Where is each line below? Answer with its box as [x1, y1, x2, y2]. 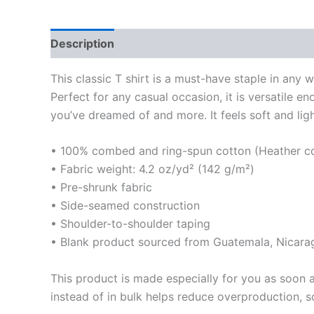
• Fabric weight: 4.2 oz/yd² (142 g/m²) [50, 162, 254, 177]
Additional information [129, 36, 251, 50]
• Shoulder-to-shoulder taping [50, 217, 210, 231]
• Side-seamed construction [50, 198, 200, 213]
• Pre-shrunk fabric [50, 180, 152, 195]
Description [50, 36, 114, 50]
